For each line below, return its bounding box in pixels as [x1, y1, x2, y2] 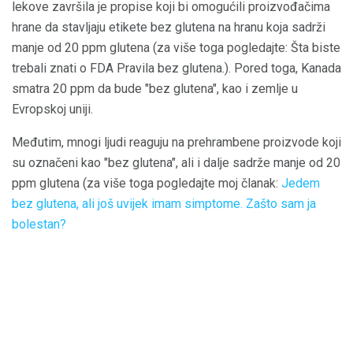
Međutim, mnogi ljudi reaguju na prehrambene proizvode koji [12, 135, 341, 150]
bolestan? [12, 217, 66, 232]
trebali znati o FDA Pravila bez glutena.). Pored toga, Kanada [12, 61, 341, 76]
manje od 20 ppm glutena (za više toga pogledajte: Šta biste [12, 40, 340, 55]
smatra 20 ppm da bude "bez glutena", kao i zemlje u [12, 81, 298, 96]
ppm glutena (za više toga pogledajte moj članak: [12, 176, 281, 191]
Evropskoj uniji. [12, 102, 93, 117]
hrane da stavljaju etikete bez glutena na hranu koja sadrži [12, 20, 325, 35]
